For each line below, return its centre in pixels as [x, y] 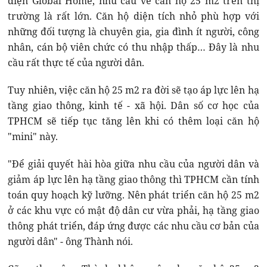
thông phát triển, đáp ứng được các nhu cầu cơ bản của [133, 226]
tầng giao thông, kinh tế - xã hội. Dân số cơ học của [133, 106]
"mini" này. [33, 137]
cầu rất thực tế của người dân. [76, 63]
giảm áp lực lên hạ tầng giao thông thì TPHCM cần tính [133, 180]
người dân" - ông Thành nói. [71, 242]
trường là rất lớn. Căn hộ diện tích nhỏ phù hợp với [133, 16]
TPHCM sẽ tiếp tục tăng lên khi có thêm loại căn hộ [133, 121]
